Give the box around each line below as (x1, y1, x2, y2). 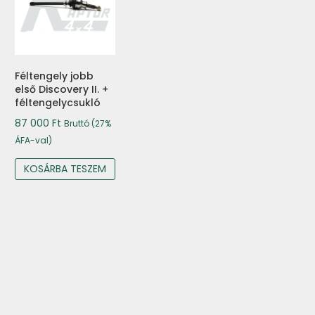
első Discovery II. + (15, 82, 108, 96)
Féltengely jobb (15, 68, 94, 83)
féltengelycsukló (15, 95, 101, 110)
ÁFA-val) (15, 134, 52, 146)
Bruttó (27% (64, 117, 111, 129)
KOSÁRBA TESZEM (24, 161, 106, 176)
